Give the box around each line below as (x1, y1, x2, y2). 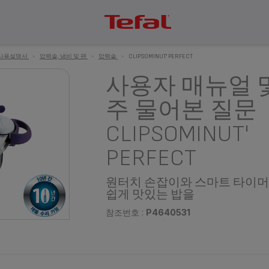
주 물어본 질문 (105, 96, 257, 124)
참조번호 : (105, 207, 146, 217)
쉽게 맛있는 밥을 (105, 187, 195, 202)
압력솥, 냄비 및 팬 (40, 53, 86, 60)
